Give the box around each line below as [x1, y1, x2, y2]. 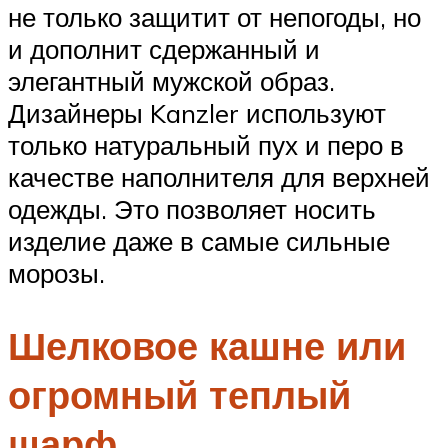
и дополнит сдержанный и [8, 32, 320, 65]
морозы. [8, 256, 105, 289]
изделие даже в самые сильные [8, 224, 390, 257]
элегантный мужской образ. [8, 64, 335, 97]
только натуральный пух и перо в [8, 128, 404, 161]
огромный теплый [8, 369, 351, 419]
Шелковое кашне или [8, 320, 406, 370]
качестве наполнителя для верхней [8, 160, 430, 193]
